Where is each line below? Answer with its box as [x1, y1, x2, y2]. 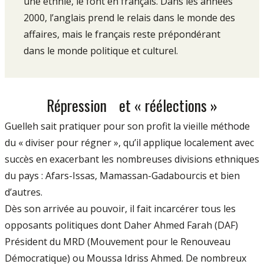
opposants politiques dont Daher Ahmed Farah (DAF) [5, 218, 238, 232]
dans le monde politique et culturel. [24, 44, 178, 57]
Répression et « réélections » [47, 93, 217, 116]
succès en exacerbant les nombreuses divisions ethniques [5, 152, 259, 166]
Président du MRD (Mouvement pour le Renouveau [5, 235, 230, 248]
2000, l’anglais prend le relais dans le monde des [24, 11, 235, 24]
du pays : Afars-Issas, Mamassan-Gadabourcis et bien [5, 169, 240, 182]
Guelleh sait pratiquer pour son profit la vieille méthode [5, 119, 250, 133]
